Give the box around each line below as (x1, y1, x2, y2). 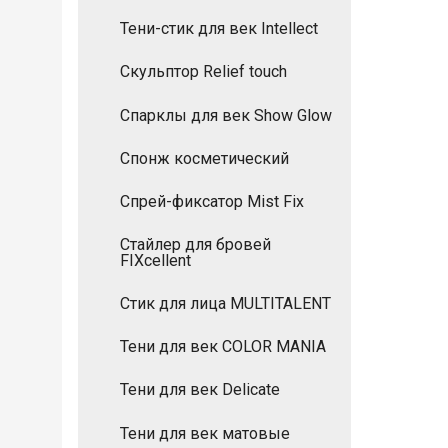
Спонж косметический (120, 148, 289, 168)
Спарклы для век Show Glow (120, 105, 332, 125)
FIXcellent (120, 251, 191, 271)
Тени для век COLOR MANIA (120, 337, 326, 357)
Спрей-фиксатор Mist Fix (120, 191, 304, 211)
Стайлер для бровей (120, 235, 271, 255)
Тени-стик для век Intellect (120, 19, 318, 39)
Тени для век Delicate (120, 380, 280, 400)
